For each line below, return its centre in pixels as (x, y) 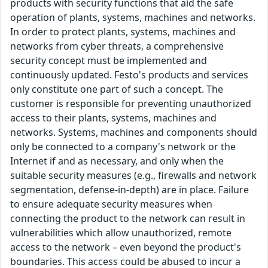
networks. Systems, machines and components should (134, 133)
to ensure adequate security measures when (111, 204)
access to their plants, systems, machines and (113, 118)
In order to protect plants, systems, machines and (123, 32)
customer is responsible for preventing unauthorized (131, 104)
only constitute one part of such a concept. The (117, 89)
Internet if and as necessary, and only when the (117, 161)
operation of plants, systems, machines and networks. (133, 18)
